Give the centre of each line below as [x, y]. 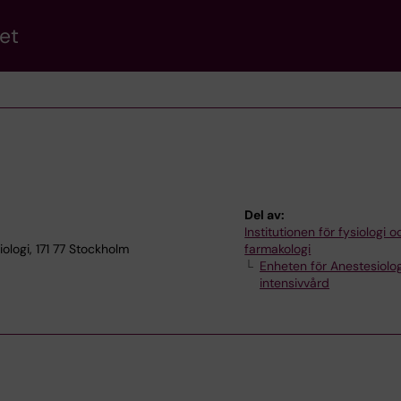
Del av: [265, 215]
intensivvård [295, 283]
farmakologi [278, 249]
